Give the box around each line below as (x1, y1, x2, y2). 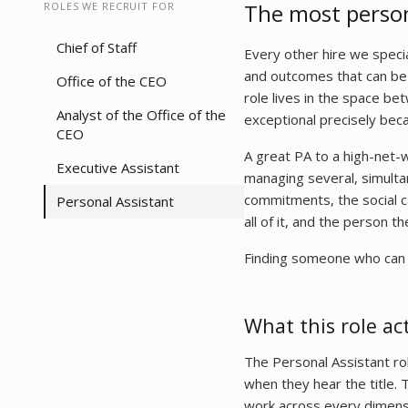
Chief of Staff (56, 38, 137, 56)
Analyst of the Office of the (56, 106, 226, 124)
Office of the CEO (56, 72, 167, 90)
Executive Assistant (56, 158, 179, 177)
